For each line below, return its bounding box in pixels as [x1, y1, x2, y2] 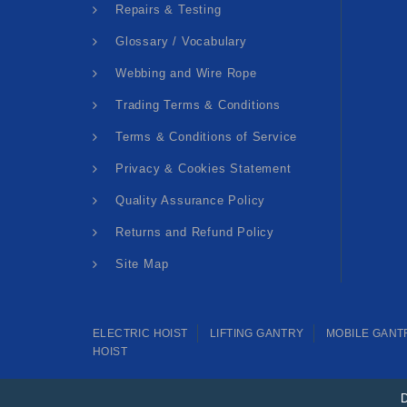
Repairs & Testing [115, 2, 222, 16]
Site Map [115, 256, 169, 271]
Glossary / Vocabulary [115, 34, 247, 48]
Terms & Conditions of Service [115, 129, 298, 144]
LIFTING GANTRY [210, 326, 304, 340]
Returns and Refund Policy [115, 224, 274, 239]
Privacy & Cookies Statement [115, 161, 292, 175]
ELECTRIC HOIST [93, 326, 188, 340]
